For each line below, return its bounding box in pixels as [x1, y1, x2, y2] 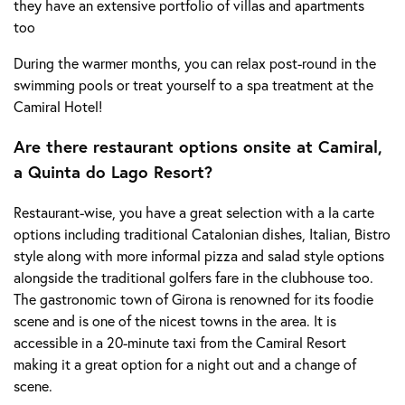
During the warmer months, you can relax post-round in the [14, 52, 376, 72]
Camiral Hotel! [14, 96, 106, 116]
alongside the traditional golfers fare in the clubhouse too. [14, 268, 373, 287]
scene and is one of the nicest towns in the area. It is [14, 311, 336, 331]
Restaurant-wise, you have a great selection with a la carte [14, 202, 374, 222]
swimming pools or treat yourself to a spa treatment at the [14, 74, 373, 94]
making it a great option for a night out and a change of [14, 354, 356, 374]
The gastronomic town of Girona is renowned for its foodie [14, 289, 373, 309]
